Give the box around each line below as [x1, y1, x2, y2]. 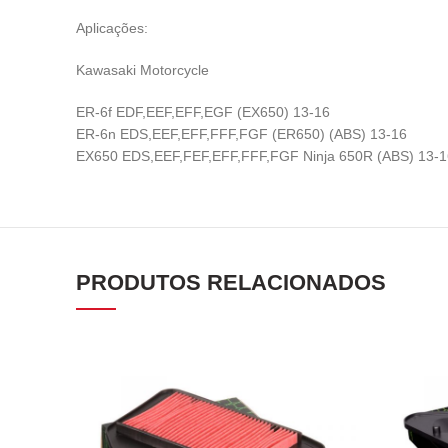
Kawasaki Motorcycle [76, 62, 209, 78]
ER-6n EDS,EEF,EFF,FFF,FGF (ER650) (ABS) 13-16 [76, 126, 407, 142]
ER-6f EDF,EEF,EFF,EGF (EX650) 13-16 [76, 104, 330, 120]
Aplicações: [76, 20, 148, 36]
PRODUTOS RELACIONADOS [76, 270, 386, 295]
